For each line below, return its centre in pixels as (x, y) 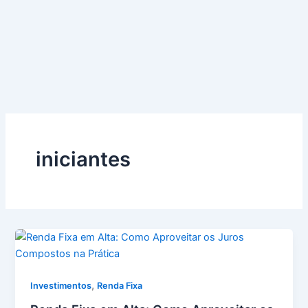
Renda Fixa (120, 286)
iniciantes (83, 159)
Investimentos (61, 286)
